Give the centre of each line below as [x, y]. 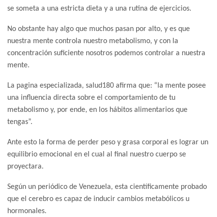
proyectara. [25, 167]
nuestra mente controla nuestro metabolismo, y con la [93, 41]
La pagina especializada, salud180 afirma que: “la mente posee [107, 86]
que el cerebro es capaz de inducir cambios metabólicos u [98, 199]
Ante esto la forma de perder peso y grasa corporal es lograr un [108, 143]
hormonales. [27, 211]
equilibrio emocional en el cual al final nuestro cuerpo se [97, 155]
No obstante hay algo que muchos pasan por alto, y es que [99, 29]
